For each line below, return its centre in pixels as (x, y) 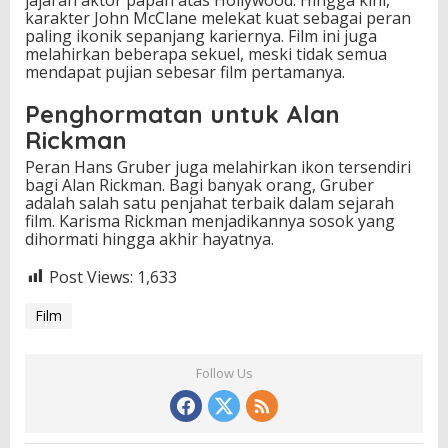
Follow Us (224, 373)
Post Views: (91, 276)
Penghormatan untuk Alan (182, 113)
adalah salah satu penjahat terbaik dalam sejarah (209, 202)
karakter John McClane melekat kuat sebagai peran (218, 17)
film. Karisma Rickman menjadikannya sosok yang (210, 220)
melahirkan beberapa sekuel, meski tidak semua (206, 53)
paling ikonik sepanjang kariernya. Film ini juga (201, 35)
